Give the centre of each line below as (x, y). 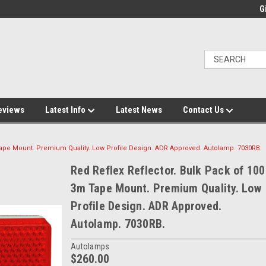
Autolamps (90, 246)
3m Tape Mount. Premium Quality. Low (166, 188)
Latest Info (66, 110)
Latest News (139, 110)
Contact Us (204, 110)
